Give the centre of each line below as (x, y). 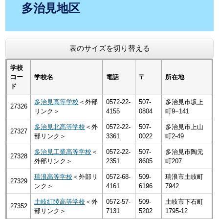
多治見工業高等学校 (63, 152)
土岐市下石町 (184, 202)
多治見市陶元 (184, 152)
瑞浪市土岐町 (184, 177)
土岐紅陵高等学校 (59, 202)
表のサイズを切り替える (109, 48)
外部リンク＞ (53, 161)
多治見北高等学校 (59, 127)
